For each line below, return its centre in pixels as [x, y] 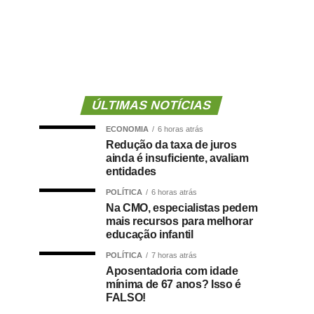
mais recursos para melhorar [179, 221]
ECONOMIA [127, 129]
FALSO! [126, 298]
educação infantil [150, 234]
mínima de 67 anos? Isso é [173, 284]
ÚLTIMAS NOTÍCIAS [151, 105]
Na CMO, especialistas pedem [182, 208]
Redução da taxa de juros [171, 145]
